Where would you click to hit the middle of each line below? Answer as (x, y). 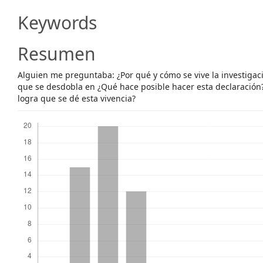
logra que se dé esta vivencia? (77, 98)
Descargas (37, 117)
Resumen (57, 54)
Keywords (57, 23)
